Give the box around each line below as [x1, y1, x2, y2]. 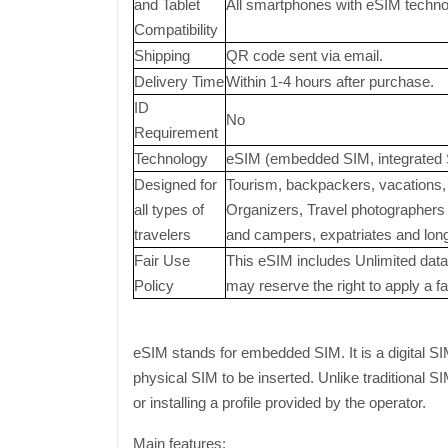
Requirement [134, 124, 218, 141]
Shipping [134, 47, 190, 64]
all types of [134, 201, 204, 218]
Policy [134, 277, 174, 294]
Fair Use [134, 252, 190, 269]
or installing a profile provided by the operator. [133, 394, 426, 411]
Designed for [134, 176, 217, 193]
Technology [134, 150, 208, 167]
